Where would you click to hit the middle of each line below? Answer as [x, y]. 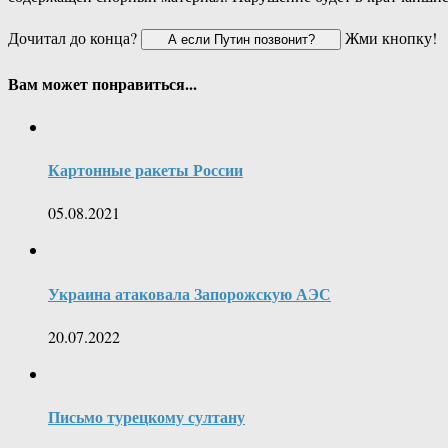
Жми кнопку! [389, 38]
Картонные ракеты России [145, 170]
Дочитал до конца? [74, 38]
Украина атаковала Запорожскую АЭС [189, 293]
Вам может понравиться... [102, 83]
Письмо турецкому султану [146, 417]
